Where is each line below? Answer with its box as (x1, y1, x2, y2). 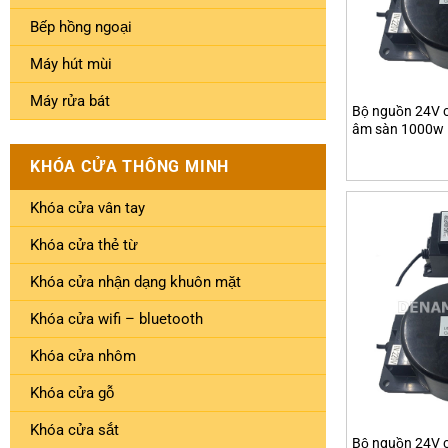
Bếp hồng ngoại (30, 17, 132, 36)
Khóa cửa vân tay (30, 198, 145, 217)
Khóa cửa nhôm (30, 346, 136, 365)
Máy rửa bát (30, 91, 110, 110)
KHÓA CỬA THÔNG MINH (30, 156, 230, 176)
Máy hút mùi (30, 54, 112, 73)
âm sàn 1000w (352, 120, 444, 138)
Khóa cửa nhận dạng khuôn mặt (30, 272, 241, 291)
